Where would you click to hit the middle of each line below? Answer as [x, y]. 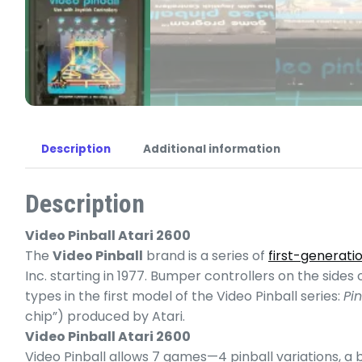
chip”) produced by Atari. [105, 317]
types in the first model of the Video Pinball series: [184, 297]
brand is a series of [206, 256]
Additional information [212, 149]
